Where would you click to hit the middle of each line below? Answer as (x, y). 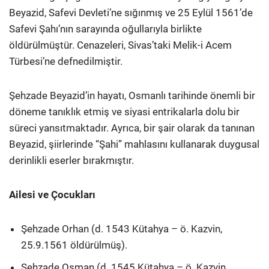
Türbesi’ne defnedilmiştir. (66, 61)
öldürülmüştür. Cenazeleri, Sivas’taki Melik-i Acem (120, 45)
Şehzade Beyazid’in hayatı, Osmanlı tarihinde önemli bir (132, 95)
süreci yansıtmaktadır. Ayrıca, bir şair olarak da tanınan (132, 128)
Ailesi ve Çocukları (52, 194)
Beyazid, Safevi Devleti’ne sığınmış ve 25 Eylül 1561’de (131, 12)
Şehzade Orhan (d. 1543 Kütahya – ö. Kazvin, (122, 228)
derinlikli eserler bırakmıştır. (71, 160)
